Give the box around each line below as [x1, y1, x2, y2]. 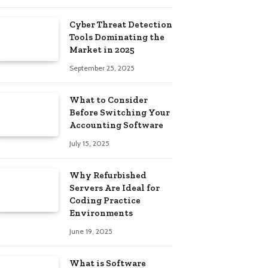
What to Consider [69, 94, 148, 105]
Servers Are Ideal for [69, 182, 160, 193]
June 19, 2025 [69, 226, 112, 236]
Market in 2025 [69, 44, 135, 55]
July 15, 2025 [69, 138, 109, 148]
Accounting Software [69, 119, 163, 130]
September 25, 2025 [69, 63, 135, 72]
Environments [69, 207, 133, 218]
